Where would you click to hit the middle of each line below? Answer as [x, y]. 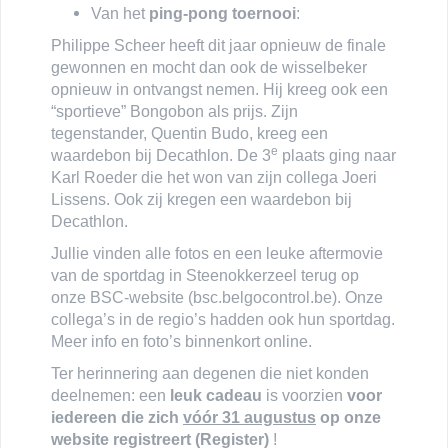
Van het [120, 13]
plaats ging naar [337, 155]
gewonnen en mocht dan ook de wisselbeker [209, 67]
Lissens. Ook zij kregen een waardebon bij [201, 199]
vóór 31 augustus [249, 417]
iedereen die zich [117, 417]
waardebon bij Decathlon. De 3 [161, 155]
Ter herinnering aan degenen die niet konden [210, 373]
